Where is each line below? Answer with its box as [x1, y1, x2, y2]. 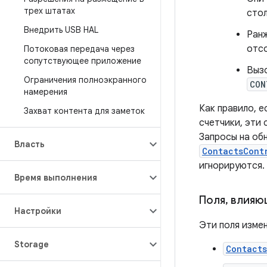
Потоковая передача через [24, 44, 135, 54]
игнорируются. [199, 160, 265, 172]
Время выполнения [14, 172, 97, 183]
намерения [24, 86, 67, 97]
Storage [14, 239, 49, 250]
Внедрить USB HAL [24, 24, 98, 35]
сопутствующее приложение [24, 55, 141, 66]
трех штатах [24, 5, 75, 16]
